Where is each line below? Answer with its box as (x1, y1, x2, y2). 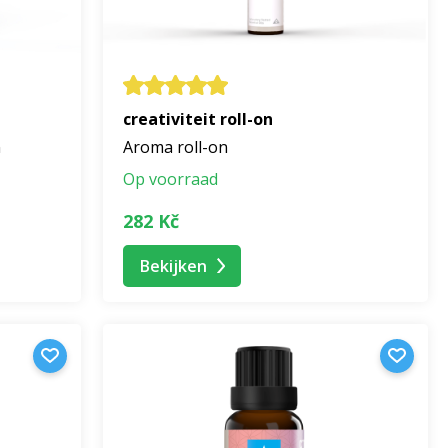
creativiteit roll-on (123, 108, 273, 131)
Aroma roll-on (123, 136, 228, 159)
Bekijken (140, 254, 207, 277)
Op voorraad (123, 168, 218, 191)
